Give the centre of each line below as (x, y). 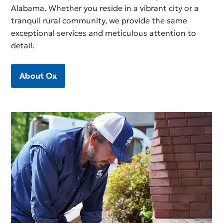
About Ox (38, 75)
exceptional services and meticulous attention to (104, 33)
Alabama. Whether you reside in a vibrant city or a (105, 8)
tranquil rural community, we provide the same (99, 21)
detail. (23, 46)
